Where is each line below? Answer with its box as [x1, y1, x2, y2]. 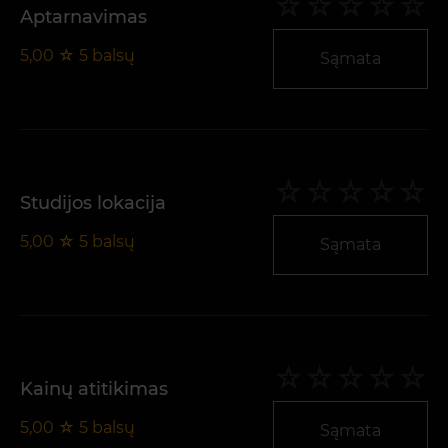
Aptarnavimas [20, 5, 147, 28]
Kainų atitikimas [20, 377, 168, 400]
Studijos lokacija [20, 191, 166, 214]
